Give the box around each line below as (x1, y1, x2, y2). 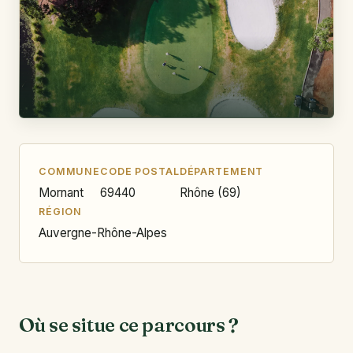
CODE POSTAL (100, 165, 180, 177)
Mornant (39, 184, 84, 200)
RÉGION (39, 205, 83, 217)
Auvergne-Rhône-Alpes (39, 225, 167, 240)
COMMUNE (39, 165, 101, 177)
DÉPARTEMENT (179, 165, 264, 177)
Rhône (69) (179, 184, 241, 200)
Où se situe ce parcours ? (19, 312, 239, 336)
